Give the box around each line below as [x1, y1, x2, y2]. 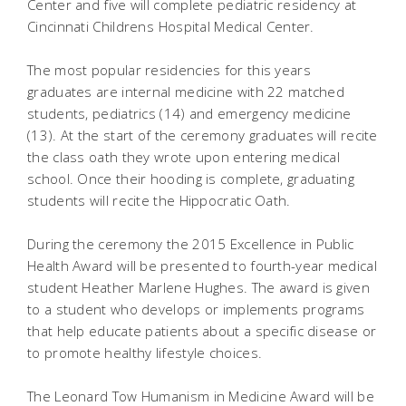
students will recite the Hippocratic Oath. [27, 191, 291, 209]
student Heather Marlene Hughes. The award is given [27, 278, 370, 296]
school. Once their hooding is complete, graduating [27, 169, 354, 188]
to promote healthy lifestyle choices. [27, 343, 263, 362]
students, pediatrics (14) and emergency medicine [27, 104, 352, 122]
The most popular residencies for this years [27, 61, 312, 79]
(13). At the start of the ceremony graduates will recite [27, 126, 378, 144]
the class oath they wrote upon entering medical [27, 148, 341, 166]
